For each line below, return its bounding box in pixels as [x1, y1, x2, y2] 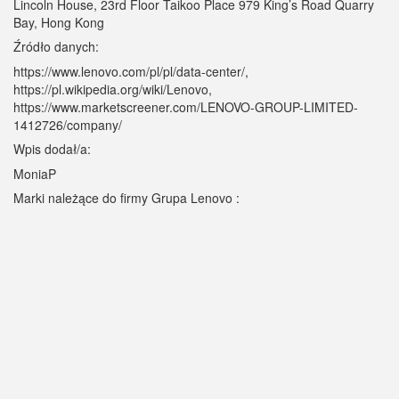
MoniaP [13, 165, 56, 183]
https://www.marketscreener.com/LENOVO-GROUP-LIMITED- [13, 98, 358, 116]
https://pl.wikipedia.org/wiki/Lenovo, [13, 80, 212, 98]
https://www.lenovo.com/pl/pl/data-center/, [13, 62, 248, 80]
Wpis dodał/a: [13, 140, 91, 158]
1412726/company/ [13, 116, 122, 134]
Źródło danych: [13, 37, 99, 55]
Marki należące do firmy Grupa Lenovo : [13, 189, 240, 207]
